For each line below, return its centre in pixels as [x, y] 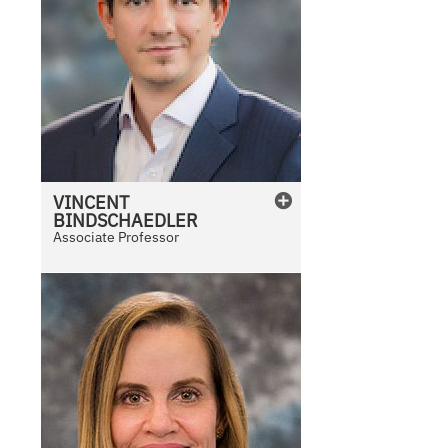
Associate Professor [116, 237]
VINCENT [91, 203]
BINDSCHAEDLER [126, 221]
